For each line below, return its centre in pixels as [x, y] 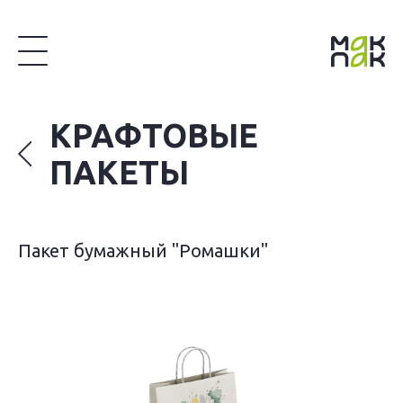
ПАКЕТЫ [119, 172]
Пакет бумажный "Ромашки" [143, 251]
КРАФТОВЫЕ [154, 135]
